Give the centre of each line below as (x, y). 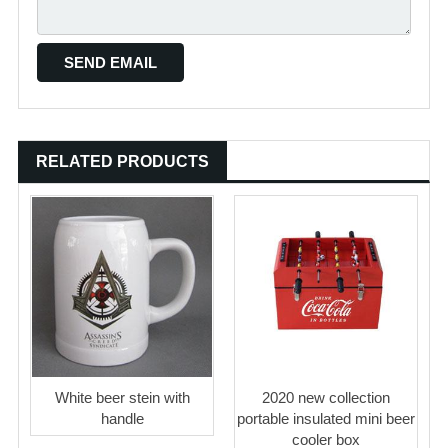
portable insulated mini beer (326, 418)
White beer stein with (122, 397)
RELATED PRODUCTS (122, 161)
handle (122, 418)
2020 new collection (326, 397)
